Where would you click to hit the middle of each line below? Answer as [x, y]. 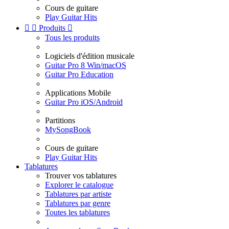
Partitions [60, 120]
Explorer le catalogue [79, 185]
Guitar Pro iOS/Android [84, 102]
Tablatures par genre [78, 203]
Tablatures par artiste [78, 194]
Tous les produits [72, 38]
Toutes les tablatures [77, 212]
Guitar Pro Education [79, 74]
